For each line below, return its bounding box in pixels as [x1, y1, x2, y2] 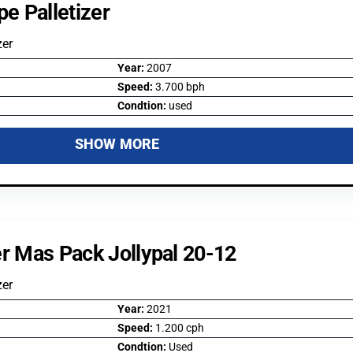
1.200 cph [154, 321, 204, 335]
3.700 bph [154, 80, 205, 94]
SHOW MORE [74, 135, 160, 152]
